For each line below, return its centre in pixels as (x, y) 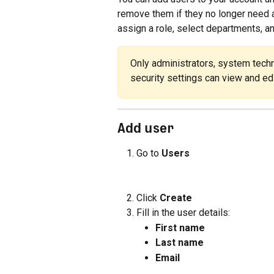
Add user (146, 128)
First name (180, 228)
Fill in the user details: (183, 213)
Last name (180, 243)
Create (176, 198)
